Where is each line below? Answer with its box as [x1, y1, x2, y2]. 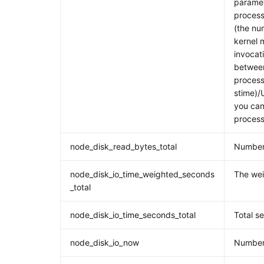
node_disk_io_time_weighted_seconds [70, 169, 215, 179]
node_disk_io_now [70, 237, 140, 247]
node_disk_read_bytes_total [70, 141, 177, 151]
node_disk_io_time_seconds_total [70, 210, 196, 220]
